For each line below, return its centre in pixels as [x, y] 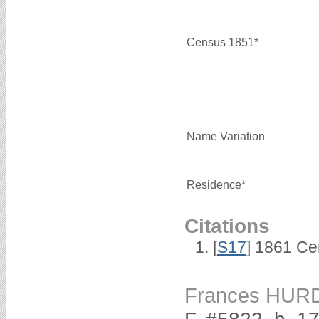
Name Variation [226, 136]
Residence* [216, 184]
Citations [227, 225]
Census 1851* [223, 42]
